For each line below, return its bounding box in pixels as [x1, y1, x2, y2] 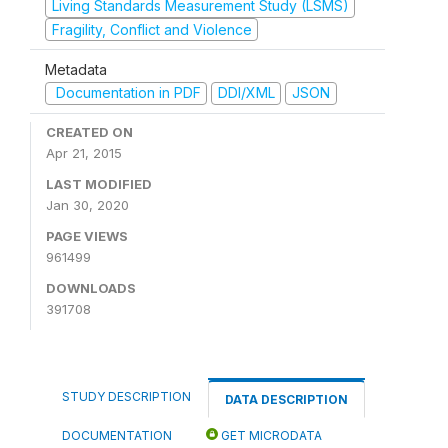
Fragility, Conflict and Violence [51, 20, 252, 38]
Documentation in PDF [51, 84, 201, 101]
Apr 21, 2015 [46, 144, 122, 161]
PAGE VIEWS [46, 227, 128, 244]
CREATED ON [46, 123, 133, 140]
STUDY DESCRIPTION [62, 388, 191, 404]
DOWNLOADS [46, 279, 136, 296]
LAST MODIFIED [46, 175, 152, 192]
